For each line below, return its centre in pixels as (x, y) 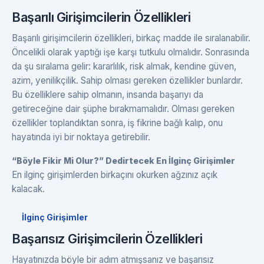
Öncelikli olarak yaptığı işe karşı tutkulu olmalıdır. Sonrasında (131, 52)
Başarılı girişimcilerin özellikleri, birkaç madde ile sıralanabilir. (131, 38)
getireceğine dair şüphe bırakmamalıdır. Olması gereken (123, 108)
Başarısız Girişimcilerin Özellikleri (107, 238)
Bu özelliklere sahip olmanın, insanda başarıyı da (108, 94)
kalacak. (28, 189)
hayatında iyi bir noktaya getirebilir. (81, 137)
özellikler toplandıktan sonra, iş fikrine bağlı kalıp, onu (117, 123)
